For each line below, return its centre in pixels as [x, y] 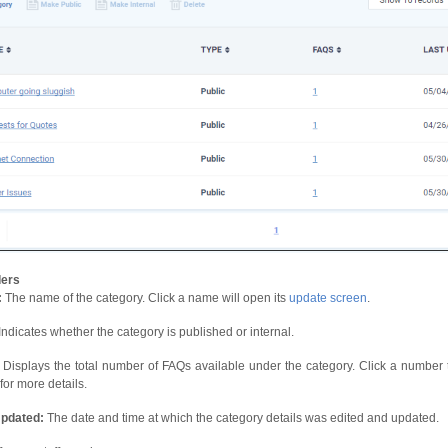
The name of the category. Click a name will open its [145, 298]
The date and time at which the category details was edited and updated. [243, 418]
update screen [328, 298]
